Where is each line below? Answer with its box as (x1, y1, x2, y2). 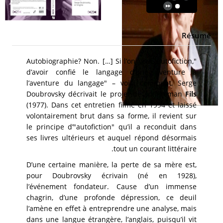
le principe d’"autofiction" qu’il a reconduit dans (26, 122, 197, 132)
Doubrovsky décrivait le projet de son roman (26, 89, 186, 99)
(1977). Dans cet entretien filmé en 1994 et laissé (26, 100, 197, 110)
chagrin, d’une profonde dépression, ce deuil (26, 193, 197, 203)
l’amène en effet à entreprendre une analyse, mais (26, 204, 197, 214)
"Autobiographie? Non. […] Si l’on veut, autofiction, (26, 56, 194, 66)
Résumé (182, 30, 211, 41)
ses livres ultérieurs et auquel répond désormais (26, 133, 197, 143)
